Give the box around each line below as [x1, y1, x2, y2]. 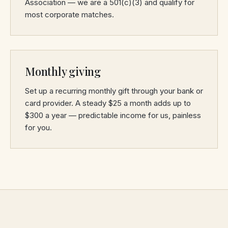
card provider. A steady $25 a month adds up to [25, 98, 191, 108]
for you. [25, 123, 52, 132]
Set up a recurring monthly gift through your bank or [25, 86, 203, 96]
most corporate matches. [25, 10, 114, 19]
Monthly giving [25, 64, 101, 79]
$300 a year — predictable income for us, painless [25, 110, 201, 120]
